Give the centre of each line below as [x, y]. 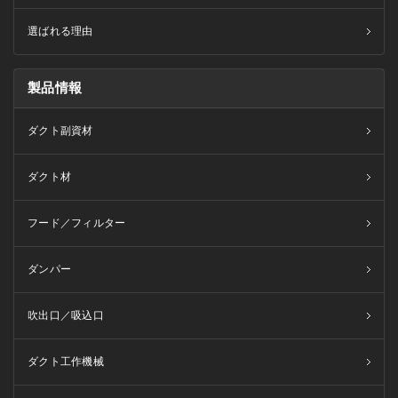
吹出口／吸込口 [66, 315]
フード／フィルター [77, 223]
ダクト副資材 [60, 131]
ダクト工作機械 [66, 362]
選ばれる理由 [60, 31]
